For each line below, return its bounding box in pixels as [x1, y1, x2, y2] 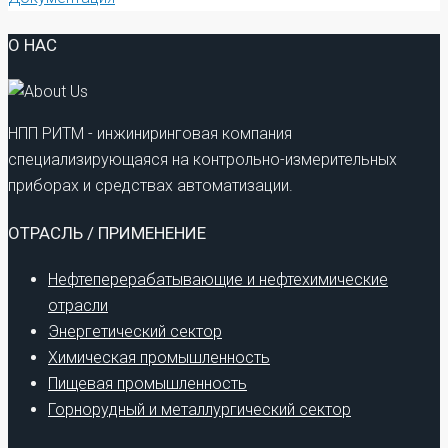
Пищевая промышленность [48, 374, 247, 394]
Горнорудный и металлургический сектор [48, 400, 351, 420]
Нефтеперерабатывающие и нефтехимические [48, 270, 388, 290]
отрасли [48, 296, 108, 316]
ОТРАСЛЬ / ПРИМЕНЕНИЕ [8, 222, 206, 243]
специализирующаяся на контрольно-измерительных [8, 150, 397, 170]
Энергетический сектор [48, 322, 222, 342]
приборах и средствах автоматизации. [8, 176, 293, 196]
